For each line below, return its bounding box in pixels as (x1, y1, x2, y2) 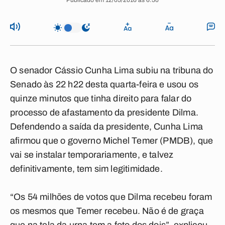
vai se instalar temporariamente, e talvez (10, 150, 174, 160)
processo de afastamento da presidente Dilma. (10, 107, 198, 118)
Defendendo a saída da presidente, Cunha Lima (10, 122, 203, 132)
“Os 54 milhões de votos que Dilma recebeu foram (10, 192, 212, 202)
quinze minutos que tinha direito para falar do (10, 93, 192, 103)
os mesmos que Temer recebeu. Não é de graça (10, 206, 204, 216)
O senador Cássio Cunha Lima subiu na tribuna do (10, 65, 213, 75)
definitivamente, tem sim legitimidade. (10, 164, 163, 174)
